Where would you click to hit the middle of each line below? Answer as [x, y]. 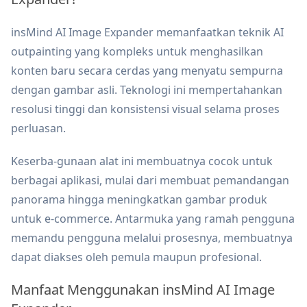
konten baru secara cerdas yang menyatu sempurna [147, 71]
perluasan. [38, 128]
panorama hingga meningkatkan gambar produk [139, 200]
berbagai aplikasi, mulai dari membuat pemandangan [150, 181]
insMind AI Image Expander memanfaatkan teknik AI [147, 33]
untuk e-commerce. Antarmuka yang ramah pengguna [153, 219]
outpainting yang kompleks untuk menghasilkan [137, 52]
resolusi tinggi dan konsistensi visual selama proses [145, 109]
